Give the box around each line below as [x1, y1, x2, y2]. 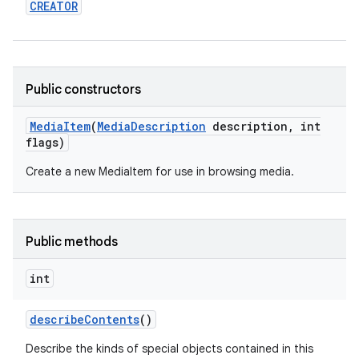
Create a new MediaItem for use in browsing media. [26, 164, 294, 179]
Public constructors [26, 82, 141, 98]
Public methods [26, 234, 118, 250]
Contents [84, 312, 139, 327]
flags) [26, 135, 65, 150]
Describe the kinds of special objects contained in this [26, 341, 313, 356]
